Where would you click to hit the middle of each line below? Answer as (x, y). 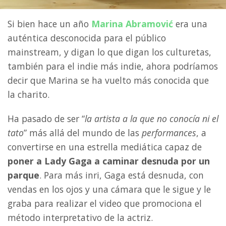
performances (169, 133)
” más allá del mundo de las (83, 133)
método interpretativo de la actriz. (80, 218)
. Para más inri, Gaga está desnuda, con (122, 175)
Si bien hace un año (49, 24)
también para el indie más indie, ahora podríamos (113, 66)
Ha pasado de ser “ (46, 119)
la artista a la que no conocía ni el (152, 119)
